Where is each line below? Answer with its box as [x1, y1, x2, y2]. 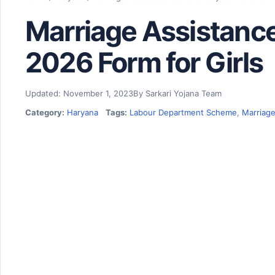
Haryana [67, 107, 98, 117]
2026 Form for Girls [25, 46, 263, 79]
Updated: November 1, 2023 [25, 88, 133, 98]
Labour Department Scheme [130, 107, 237, 117]
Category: [25, 107, 64, 117]
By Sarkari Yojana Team [133, 88, 222, 98]
